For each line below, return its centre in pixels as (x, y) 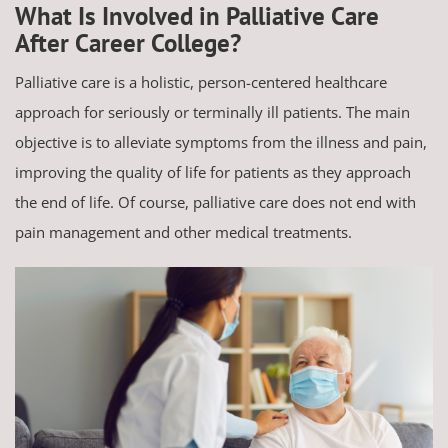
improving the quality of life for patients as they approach (213, 172)
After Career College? (128, 43)
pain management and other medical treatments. (183, 232)
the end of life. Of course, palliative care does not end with (215, 202)
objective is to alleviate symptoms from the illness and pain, (221, 142)
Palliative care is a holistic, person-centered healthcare (201, 82)
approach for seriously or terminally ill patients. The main (212, 112)
